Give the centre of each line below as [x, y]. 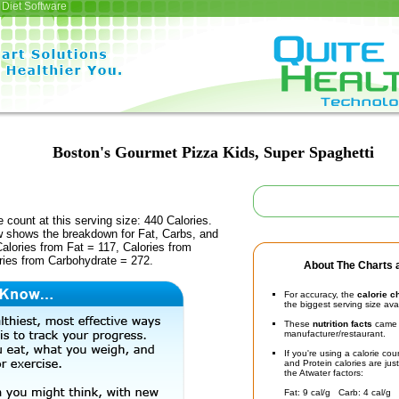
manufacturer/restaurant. [335, 334]
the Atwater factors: [324, 373]
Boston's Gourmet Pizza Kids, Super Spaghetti [213, 152]
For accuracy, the [321, 294]
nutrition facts [342, 324]
